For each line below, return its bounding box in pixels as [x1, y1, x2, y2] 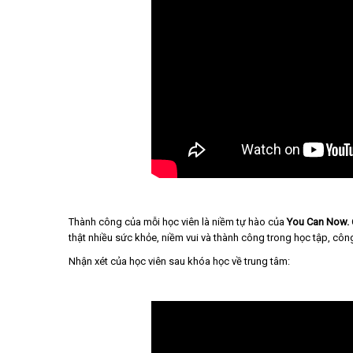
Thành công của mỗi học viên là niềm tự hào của [69, 216, 284, 228]
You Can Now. [284, 216, 351, 228]
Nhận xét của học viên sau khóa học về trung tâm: [69, 255, 292, 267]
